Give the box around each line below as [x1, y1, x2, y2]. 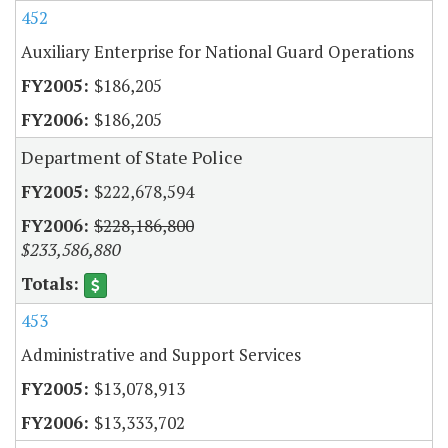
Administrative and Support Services [21, 343, 301, 367]
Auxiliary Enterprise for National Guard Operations [21, 39, 414, 63]
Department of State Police [21, 144, 243, 169]
